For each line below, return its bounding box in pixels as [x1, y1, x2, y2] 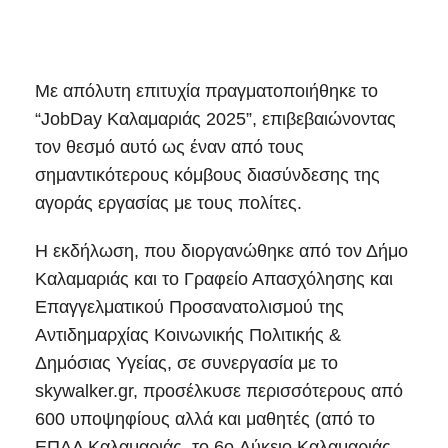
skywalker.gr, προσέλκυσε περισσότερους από [35, 381, 403, 402]
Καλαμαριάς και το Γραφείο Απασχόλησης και [35, 269, 393, 290]
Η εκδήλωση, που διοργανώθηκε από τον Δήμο [35, 241, 408, 262]
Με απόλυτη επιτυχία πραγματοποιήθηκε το [35, 81, 378, 102]
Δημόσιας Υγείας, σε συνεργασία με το [35, 353, 338, 374]
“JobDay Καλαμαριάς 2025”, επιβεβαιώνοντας [35, 109, 396, 130]
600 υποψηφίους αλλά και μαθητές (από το [35, 409, 375, 430]
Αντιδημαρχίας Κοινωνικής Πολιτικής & [35, 325, 341, 346]
